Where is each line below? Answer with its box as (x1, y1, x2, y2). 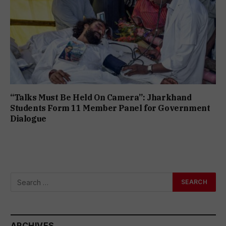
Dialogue (10, 114, 46, 124)
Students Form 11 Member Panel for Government (10, 103, 210, 114)
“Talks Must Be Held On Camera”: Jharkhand (10, 92, 192, 103)
